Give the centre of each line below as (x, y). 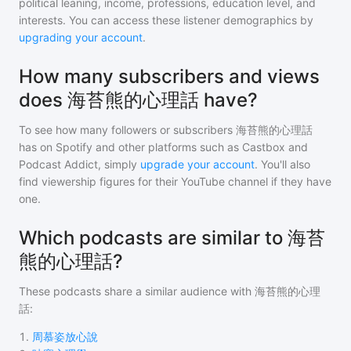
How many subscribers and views (169, 76)
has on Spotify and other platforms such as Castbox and (163, 147)
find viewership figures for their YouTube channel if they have (175, 181)
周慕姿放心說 (65, 337)
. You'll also (282, 164)
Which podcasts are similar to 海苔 (172, 238)
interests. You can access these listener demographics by (166, 20)
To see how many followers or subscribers (127, 130)
